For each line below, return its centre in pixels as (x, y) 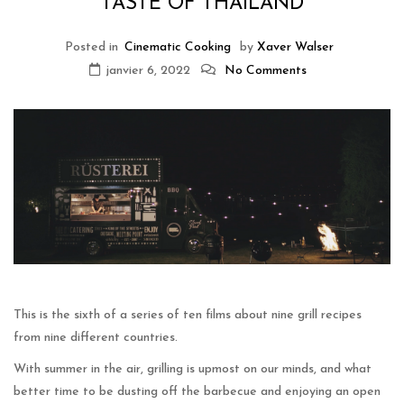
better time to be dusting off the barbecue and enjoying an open (197, 391)
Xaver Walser (295, 48)
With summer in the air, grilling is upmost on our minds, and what (193, 369)
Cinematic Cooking (178, 48)
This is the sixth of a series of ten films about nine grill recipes (188, 315)
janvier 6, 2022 (147, 71)
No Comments (265, 71)
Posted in (92, 48)
